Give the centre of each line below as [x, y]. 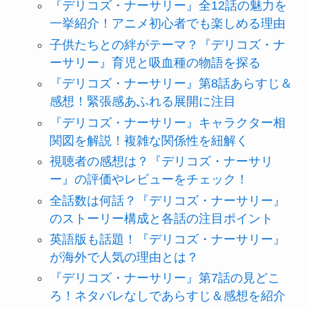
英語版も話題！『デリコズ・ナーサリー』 [167, 239]
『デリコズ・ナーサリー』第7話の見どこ [165, 278]
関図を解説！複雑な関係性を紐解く [149, 140]
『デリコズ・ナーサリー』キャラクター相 [167, 122]
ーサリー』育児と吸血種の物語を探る [155, 62]
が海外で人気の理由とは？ [124, 257]
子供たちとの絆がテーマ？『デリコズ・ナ [167, 44]
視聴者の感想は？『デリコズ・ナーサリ [161, 162]
